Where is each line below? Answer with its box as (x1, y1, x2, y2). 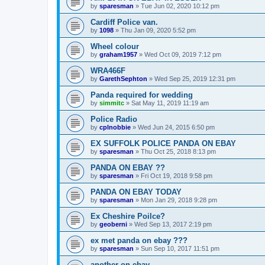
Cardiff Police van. (91, 17, 158, 27)
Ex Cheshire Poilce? (91, 211, 165, 221)
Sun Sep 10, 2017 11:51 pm (141, 244, 219, 252)
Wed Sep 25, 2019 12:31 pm (154, 75, 235, 82)
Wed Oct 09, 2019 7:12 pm (144, 50, 221, 58)
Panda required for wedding (91, 90, 193, 99)
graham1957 (99, 50, 137, 58)
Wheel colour (91, 41, 139, 51)
